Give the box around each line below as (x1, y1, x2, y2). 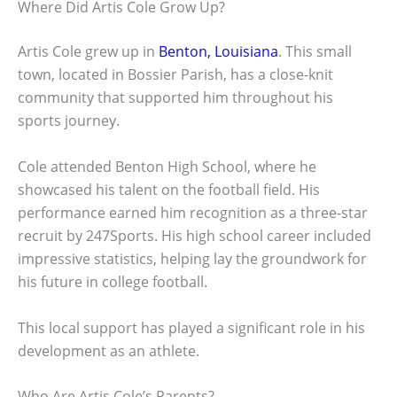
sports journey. (18, 111, 120, 131)
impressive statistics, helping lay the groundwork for (18, 248, 367, 269)
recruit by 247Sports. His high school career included (18, 225, 371, 245)
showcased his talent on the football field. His (18, 179, 320, 199)
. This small (278, 42, 352, 62)
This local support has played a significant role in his (18, 317, 365, 338)
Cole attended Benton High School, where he (18, 156, 316, 176)
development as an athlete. (18, 340, 199, 361)
